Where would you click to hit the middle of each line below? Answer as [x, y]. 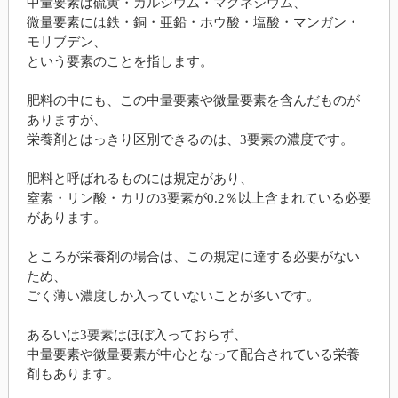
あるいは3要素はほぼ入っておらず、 [136, 335]
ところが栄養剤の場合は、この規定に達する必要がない [193, 257]
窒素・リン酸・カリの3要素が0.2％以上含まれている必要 [199, 199]
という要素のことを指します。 [119, 62]
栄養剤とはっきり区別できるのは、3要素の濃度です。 [190, 140]
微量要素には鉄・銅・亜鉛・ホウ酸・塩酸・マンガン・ [193, 23]
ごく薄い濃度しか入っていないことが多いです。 [173, 296]
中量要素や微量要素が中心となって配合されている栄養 [193, 355]
